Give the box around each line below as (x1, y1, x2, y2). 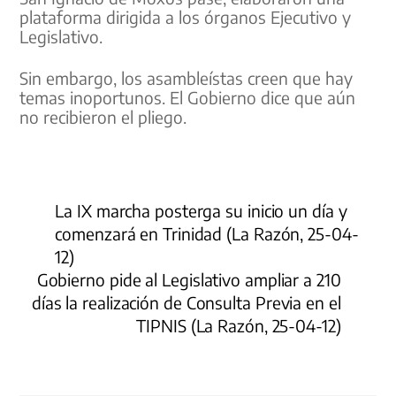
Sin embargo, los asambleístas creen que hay (19, 67, 354, 89)
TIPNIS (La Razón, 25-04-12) (136, 314, 341, 336)
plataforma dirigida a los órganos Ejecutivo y (19, 6, 352, 28)
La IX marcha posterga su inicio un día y (55, 199, 347, 221)
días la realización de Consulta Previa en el (31, 291, 341, 313)
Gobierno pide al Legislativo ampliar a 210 (36, 268, 341, 290)
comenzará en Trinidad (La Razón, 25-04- (55, 222, 359, 244)
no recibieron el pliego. (19, 106, 187, 128)
